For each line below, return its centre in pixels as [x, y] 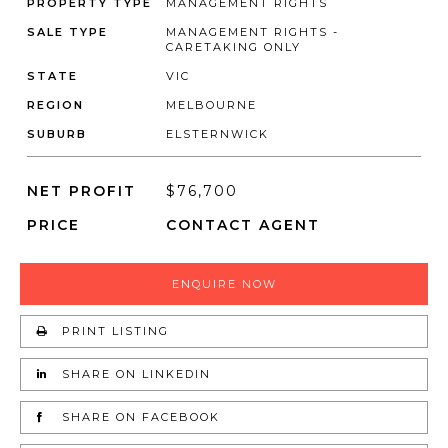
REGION [55, 105]
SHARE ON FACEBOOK [138, 417]
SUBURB [57, 134]
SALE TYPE [67, 32]
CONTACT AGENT [243, 225]
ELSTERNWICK [217, 134]
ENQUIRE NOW [224, 284]
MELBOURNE [211, 105]
